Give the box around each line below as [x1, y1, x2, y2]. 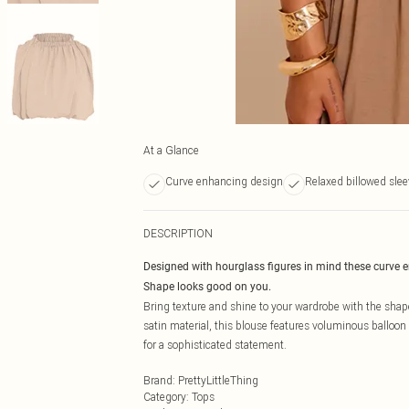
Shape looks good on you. [143, 280, 271, 293]
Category [143, 390, 186, 404]
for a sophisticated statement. [143, 338, 287, 351]
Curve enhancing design [165, 174, 283, 188]
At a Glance [143, 143, 199, 157]
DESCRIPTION [143, 226, 213, 240]
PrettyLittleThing [178, 373, 258, 387]
